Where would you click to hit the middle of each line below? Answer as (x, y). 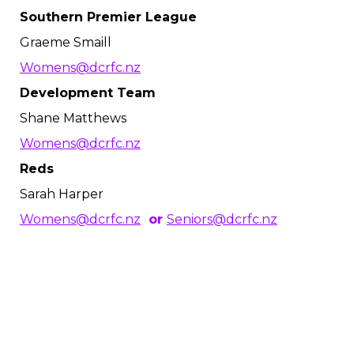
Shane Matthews (73, 118)
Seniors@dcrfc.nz (222, 219)
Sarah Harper (62, 194)
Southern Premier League (108, 17)
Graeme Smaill (66, 42)
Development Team (88, 93)
